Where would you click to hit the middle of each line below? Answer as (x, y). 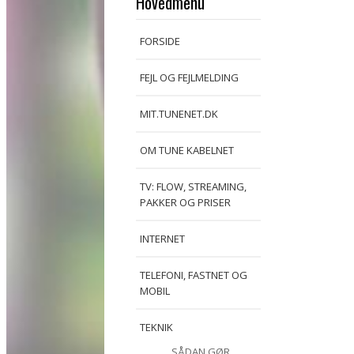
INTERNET (162, 239)
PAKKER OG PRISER (185, 202)
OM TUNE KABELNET (187, 150)
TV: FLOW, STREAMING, (193, 186)
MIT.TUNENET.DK (179, 114)
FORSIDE (160, 41)
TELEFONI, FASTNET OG (194, 275)
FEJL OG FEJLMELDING (189, 77)
